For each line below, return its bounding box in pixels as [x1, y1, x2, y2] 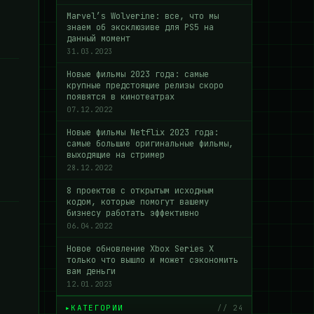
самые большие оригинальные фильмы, [67, 138, 233, 149]
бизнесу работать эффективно [67, 207, 199, 219]
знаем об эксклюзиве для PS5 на [67, 22, 214, 33]
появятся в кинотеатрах [67, 91, 175, 102]
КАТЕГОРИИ [71, 303, 124, 313]
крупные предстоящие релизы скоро [67, 80, 224, 91]
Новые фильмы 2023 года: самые [67, 69, 209, 80]
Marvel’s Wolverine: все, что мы [67, 11, 219, 22]
